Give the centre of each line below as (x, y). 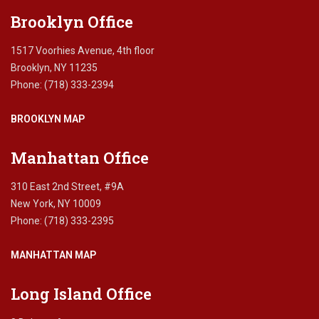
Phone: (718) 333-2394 (62, 85)
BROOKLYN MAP (48, 119)
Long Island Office (81, 294)
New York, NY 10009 (56, 204)
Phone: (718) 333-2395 (62, 221)
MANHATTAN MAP (53, 255)
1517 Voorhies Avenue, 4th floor (83, 51)
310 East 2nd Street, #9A (67, 187)
